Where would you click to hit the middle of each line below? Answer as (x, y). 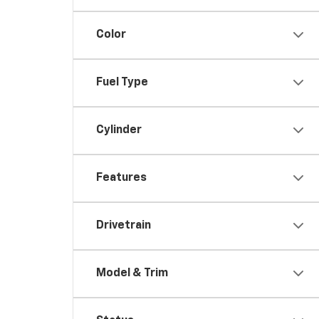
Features (121, 178)
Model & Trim (132, 273)
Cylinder (119, 130)
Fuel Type (122, 82)
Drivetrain (124, 225)
